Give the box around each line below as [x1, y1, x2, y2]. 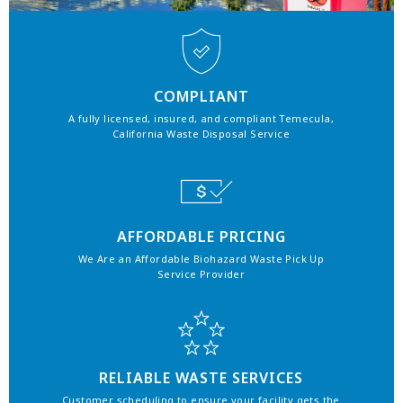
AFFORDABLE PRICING [116, 227, 286, 247]
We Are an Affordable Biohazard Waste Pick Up [77, 252, 325, 266]
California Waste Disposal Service [112, 126, 291, 140]
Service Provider [157, 267, 246, 282]
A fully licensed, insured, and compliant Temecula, [68, 111, 334, 125]
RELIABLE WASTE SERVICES [99, 367, 303, 388]
